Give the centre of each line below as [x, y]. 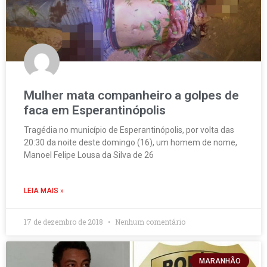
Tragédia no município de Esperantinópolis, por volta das [129, 130]
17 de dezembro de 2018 [64, 222]
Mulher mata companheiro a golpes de [131, 95]
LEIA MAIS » [44, 191]
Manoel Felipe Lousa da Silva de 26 [89, 155]
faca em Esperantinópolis [95, 110]
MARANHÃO [220, 261]
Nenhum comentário [149, 222]
